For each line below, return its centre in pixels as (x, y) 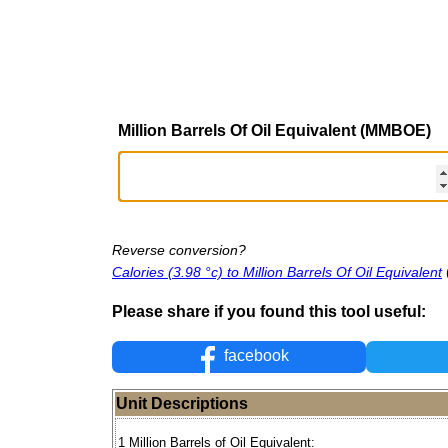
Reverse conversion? (179, 249)
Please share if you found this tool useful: (269, 311)
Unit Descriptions (182, 404)
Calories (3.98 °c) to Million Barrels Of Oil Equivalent (277, 271)
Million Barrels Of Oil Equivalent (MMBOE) (274, 130)
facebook (255, 356)
